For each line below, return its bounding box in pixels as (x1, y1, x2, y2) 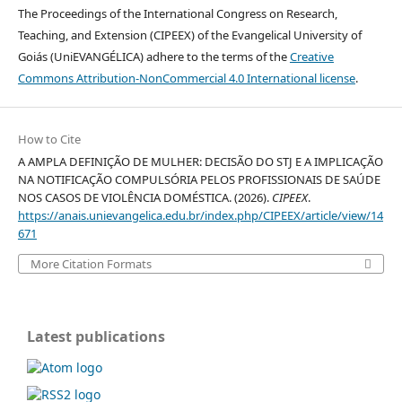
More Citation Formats (30, 256, 152, 273)
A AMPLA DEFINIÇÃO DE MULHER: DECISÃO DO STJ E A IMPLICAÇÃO (17, 153, 383, 170)
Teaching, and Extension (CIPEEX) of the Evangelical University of (17, 26, 362, 43)
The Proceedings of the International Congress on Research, (17, 4, 337, 22)
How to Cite (17, 131, 81, 148)
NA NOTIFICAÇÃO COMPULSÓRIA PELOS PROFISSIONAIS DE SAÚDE (17, 171, 380, 188)
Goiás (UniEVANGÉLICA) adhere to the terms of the (17, 48, 290, 65)
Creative (289, 48, 334, 65)
